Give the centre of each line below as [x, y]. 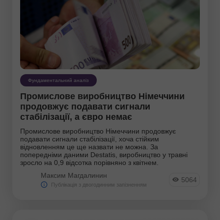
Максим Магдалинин [74, 175]
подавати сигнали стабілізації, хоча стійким [90, 139]
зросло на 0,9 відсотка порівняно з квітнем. [89, 162]
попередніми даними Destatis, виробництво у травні [104, 154]
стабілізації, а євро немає [76, 117]
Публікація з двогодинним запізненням [99, 184]
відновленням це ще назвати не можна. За [89, 147]
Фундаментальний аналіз [58, 80]
